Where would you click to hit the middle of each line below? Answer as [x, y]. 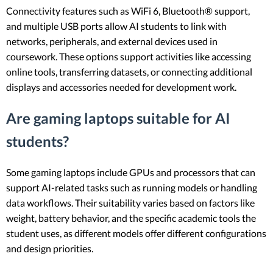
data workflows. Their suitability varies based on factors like [130, 203]
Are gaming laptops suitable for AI [118, 118]
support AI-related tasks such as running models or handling [132, 188]
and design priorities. [50, 249]
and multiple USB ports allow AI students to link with [116, 26]
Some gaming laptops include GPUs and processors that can [131, 172]
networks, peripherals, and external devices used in [112, 41]
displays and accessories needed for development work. [121, 87]
